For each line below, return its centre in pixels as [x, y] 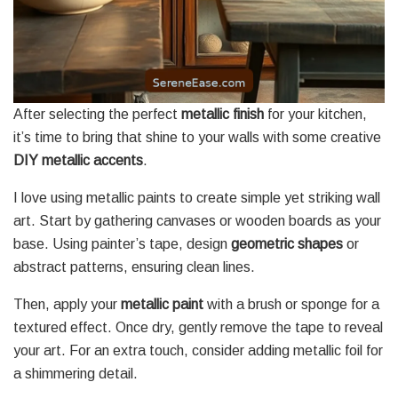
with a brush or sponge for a [291, 304]
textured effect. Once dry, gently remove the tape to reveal [198, 327]
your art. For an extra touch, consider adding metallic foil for [198, 350]
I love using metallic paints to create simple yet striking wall [197, 197]
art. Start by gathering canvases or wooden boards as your [197, 220]
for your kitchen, [315, 114]
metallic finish [223, 114]
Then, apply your [67, 304]
